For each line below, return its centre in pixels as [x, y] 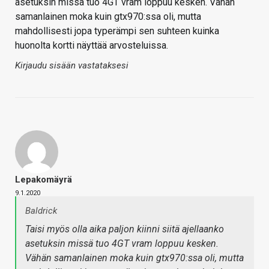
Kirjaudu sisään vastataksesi [72, 66]
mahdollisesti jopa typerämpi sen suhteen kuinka [117, 31]
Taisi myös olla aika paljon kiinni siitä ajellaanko [125, 229]
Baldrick [41, 211]
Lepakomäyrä [44, 180]
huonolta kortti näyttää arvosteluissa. [92, 46]
